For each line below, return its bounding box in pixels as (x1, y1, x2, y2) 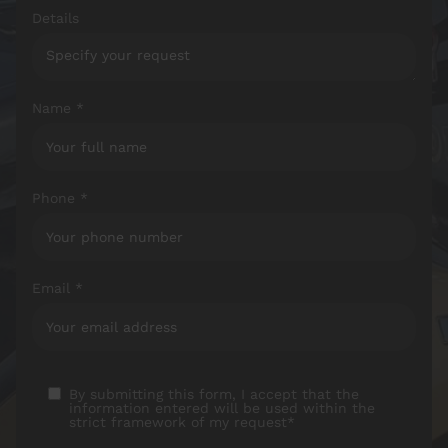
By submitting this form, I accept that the (69, 385, 359, 402)
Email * (32, 279, 83, 296)
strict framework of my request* (69, 413, 295, 430)
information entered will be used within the (69, 399, 375, 416)
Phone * (32, 189, 88, 206)
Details (32, 9, 79, 26)
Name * (32, 99, 84, 116)
